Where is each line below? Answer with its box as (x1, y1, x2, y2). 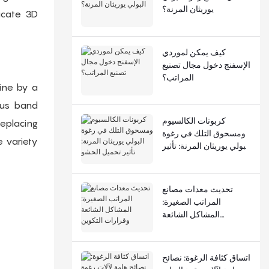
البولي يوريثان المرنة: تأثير (162, 140, 250, 151)
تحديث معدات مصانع (162, 183, 233, 194)
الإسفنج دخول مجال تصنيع (162, 59, 250, 70)
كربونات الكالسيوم (162, 115, 226, 125)
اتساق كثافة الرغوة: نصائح (162, 252, 250, 262)
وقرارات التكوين (162, 221, 219, 232)
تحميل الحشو (162, 153, 207, 163)
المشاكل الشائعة (162, 208, 220, 219)
